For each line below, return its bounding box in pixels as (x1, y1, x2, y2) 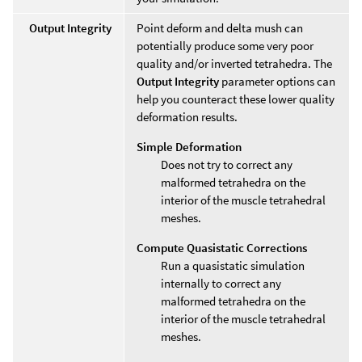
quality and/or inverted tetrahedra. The (137, 55, 332, 71)
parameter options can (219, 73, 335, 89)
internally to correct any (161, 275, 281, 291)
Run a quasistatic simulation (161, 257, 305, 273)
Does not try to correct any (161, 156, 293, 172)
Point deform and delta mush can (137, 19, 303, 36)
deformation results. (137, 108, 238, 124)
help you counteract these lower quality (137, 90, 335, 107)
